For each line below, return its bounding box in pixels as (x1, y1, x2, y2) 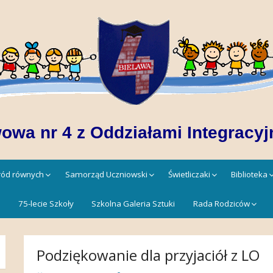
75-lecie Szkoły (18, 197, 74, 209)
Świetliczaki (168, 168, 211, 180)
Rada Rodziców (193, 197, 250, 209)
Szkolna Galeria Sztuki (91, 197, 175, 209)
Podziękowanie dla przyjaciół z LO (37, 244, 260, 265)
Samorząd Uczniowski (65, 168, 147, 180)
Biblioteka (231, 168, 268, 180)
